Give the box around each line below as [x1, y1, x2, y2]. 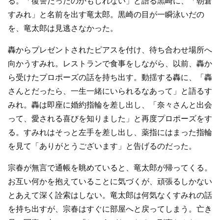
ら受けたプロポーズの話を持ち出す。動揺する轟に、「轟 [8, 72, 212, 82]
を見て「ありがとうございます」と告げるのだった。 [8, 140, 196, 151]
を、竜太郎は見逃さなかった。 [8, 23, 118, 33]
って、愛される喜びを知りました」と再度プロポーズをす [8, 113, 212, 124]
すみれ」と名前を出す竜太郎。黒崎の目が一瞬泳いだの [8, 9, 204, 20]
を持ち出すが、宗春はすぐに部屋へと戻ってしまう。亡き [8, 203, 212, 214]
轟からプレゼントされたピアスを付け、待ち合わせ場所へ [8, 44, 212, 55]
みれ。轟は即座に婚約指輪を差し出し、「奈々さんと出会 [8, 99, 212, 110]
